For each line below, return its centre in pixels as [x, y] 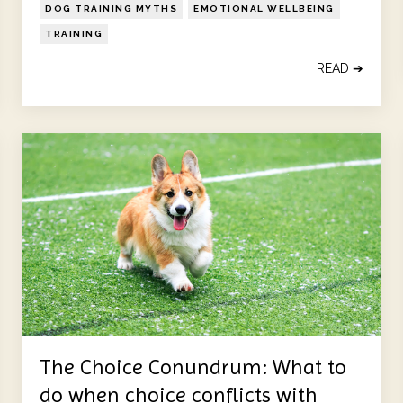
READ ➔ [340, 68]
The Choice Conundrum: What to [193, 367]
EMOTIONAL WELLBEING [264, 8]
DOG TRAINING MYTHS [111, 8]
